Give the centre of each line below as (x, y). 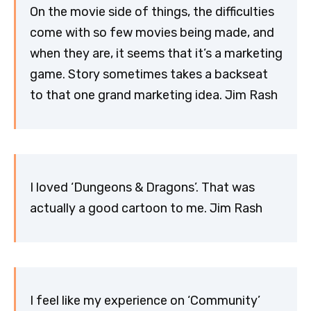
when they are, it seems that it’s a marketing (156, 54)
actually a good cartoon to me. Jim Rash (146, 209)
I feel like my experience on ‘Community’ (145, 301)
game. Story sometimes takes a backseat (149, 75)
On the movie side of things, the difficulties (152, 12)
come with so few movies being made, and (152, 33)
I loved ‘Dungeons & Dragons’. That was (142, 188)
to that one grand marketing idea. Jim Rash (154, 95)
